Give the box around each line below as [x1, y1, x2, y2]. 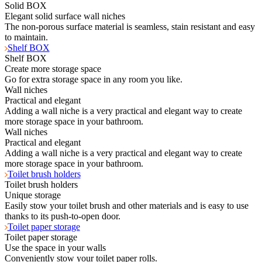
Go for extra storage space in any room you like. [5, 74, 182, 84]
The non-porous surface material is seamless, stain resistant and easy [5, 21, 255, 32]
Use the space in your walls [5, 242, 106, 253]
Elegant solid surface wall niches [5, 11, 125, 21]
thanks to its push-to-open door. [5, 211, 120, 221]
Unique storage [5, 189, 61, 200]
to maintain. [5, 32, 48, 42]
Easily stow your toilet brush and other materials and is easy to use [5, 200, 249, 211]
